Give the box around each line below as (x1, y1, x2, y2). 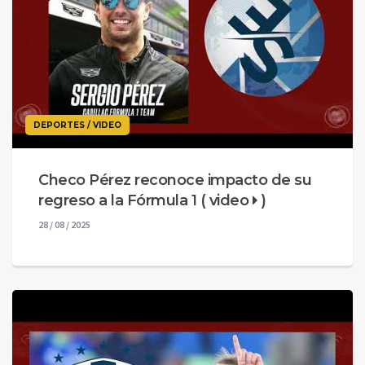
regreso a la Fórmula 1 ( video (38, 191, 253, 209)
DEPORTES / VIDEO (33, 119, 121, 130)
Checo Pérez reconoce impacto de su (38, 170, 311, 189)
